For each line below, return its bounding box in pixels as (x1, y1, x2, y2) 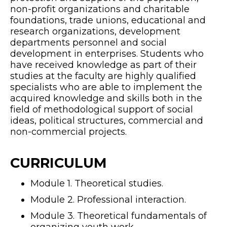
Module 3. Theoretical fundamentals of (30, 210, 207, 222)
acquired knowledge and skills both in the (10, 93, 202, 104)
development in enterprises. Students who (10, 48, 204, 60)
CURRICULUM (10, 155, 107, 172)
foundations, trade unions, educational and (10, 15, 206, 26)
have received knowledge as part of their (10, 59, 197, 71)
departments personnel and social (10, 37, 167, 49)
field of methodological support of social (10, 104, 193, 116)
